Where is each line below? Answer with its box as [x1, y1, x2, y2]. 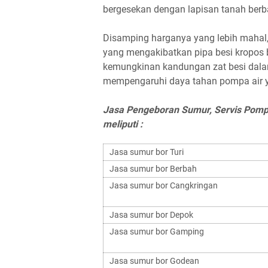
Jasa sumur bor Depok [109, 210, 193, 220]
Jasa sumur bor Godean [109, 256, 199, 266]
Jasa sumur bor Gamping [109, 227, 204, 236]
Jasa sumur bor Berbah [109, 164, 197, 173]
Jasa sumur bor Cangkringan [109, 181, 218, 190]
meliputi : [103, 118, 143, 130]
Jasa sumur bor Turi [109, 147, 184, 157]
